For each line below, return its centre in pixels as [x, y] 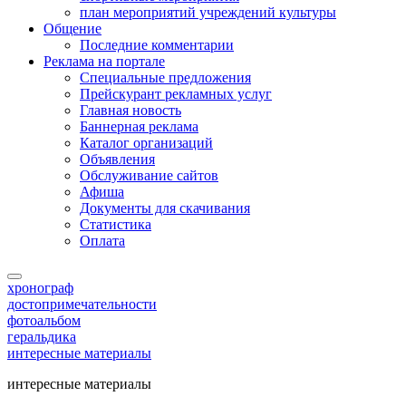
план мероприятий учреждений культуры [208, 12]
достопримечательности [82, 304]
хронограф [40, 288]
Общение [72, 29]
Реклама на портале [104, 61]
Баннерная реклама [139, 126]
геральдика [42, 337]
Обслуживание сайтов [149, 175]
